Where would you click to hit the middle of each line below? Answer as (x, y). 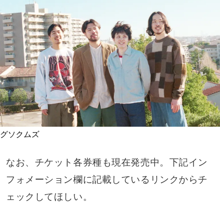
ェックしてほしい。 (49, 197)
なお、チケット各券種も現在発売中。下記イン (107, 163)
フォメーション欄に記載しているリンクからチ (107, 180)
